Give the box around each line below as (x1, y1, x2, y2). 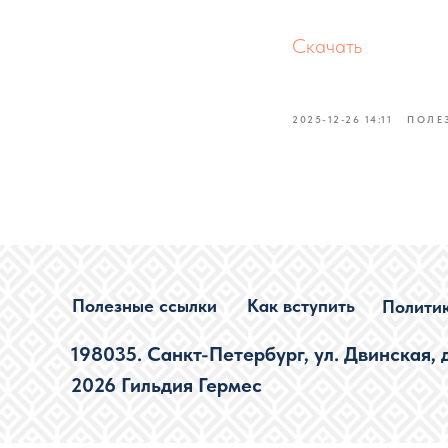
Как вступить (247, 295, 355, 316)
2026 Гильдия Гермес (71, 373, 262, 397)
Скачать (292, 34, 362, 58)
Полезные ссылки (72, 295, 217, 316)
